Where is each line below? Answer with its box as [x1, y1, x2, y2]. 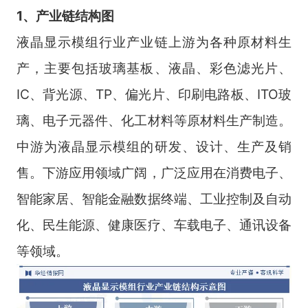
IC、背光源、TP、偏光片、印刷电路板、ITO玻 [16, 85, 292, 102]
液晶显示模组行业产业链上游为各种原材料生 [16, 33, 292, 50]
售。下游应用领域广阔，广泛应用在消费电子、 [16, 164, 292, 181]
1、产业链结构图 [16, 7, 114, 24]
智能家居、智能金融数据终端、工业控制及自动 [16, 190, 292, 207]
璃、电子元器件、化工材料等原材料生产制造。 [16, 111, 292, 129]
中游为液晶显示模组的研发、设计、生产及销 [16, 137, 292, 155]
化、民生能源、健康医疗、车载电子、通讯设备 [16, 216, 292, 233]
